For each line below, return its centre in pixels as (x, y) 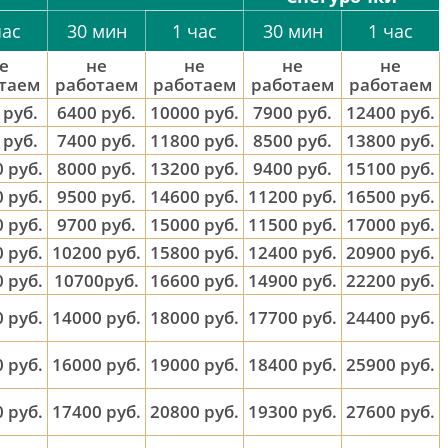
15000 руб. (194, 224)
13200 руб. (194, 168)
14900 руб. (292, 280)
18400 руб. (292, 364)
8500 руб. (292, 140)
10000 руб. (194, 112)
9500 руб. (96, 196)
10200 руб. (96, 252)
